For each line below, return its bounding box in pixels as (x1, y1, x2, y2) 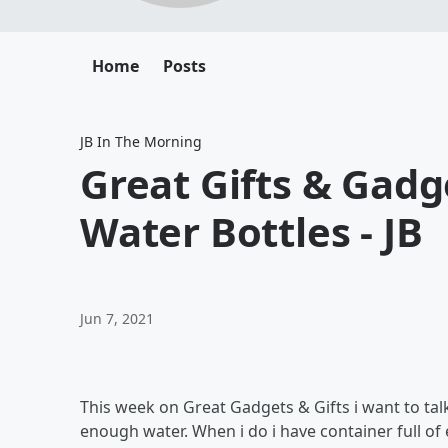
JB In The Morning (80, 132, 202, 151)
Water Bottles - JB (80, 204, 423, 259)
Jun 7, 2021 (80, 309, 154, 328)
